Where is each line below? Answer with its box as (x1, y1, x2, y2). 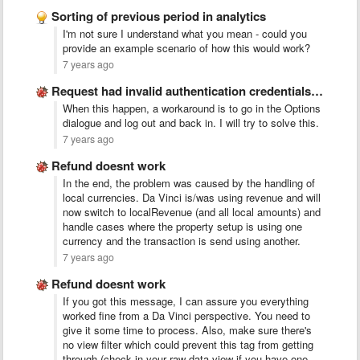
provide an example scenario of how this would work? (63, 40, 310, 55)
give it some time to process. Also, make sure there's (63, 322, 312, 337)
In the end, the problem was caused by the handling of (63, 175, 315, 190)
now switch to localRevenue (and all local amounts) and (63, 204, 321, 219)
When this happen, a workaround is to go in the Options (63, 100, 321, 116)
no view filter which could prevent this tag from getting (63, 337, 313, 352)
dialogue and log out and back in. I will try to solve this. (63, 115, 319, 130)
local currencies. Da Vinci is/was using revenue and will (63, 190, 321, 205)
